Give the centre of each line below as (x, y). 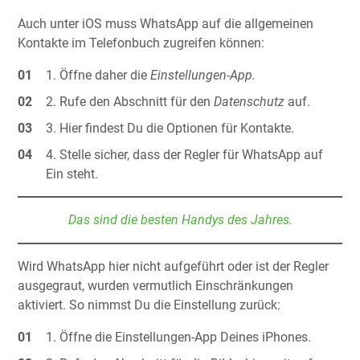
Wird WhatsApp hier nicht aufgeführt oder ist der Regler (173, 267)
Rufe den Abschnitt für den (137, 101)
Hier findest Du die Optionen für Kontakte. (177, 129)
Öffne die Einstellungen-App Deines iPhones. (186, 337)
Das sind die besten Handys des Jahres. (180, 220)
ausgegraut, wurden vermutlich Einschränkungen (155, 286)
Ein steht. (72, 174)
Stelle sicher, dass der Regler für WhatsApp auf (192, 155)
